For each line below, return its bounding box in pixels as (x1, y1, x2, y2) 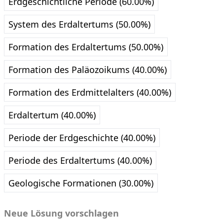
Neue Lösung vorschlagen (4, 207, 119, 220)
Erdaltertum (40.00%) (8, 109, 96, 121)
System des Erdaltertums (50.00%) (8, 18, 150, 31)
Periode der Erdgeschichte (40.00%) (8, 132, 155, 144)
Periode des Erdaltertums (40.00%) (8, 154, 152, 167)
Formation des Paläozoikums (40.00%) (8, 64, 167, 76)
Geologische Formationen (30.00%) (8, 177, 153, 189)
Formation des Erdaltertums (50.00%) (8, 41, 163, 53)
